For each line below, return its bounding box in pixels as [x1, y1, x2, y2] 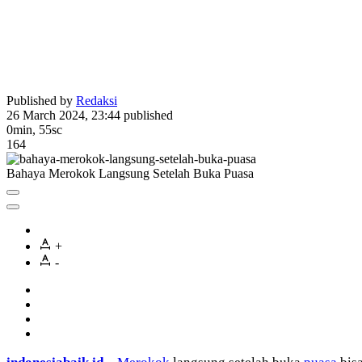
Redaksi [76, 93, 117, 107]
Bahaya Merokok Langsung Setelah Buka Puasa [6, 166, 254, 180]
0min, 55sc [6, 122, 62, 137]
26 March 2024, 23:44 [6, 107, 120, 122]
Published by [6, 93, 76, 107]
